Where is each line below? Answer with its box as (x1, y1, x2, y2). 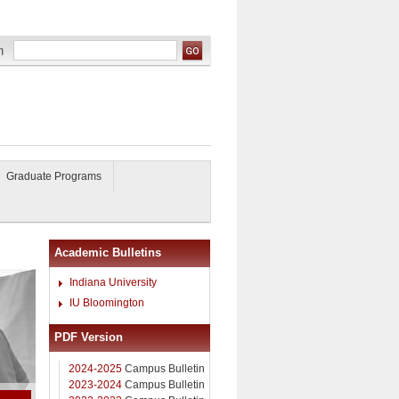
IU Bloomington (69, 297, 144, 309)
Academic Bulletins (54, 246, 161, 259)
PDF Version (54, 330, 123, 344)
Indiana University (69, 276, 157, 289)
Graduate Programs (6, 170, 102, 183)
